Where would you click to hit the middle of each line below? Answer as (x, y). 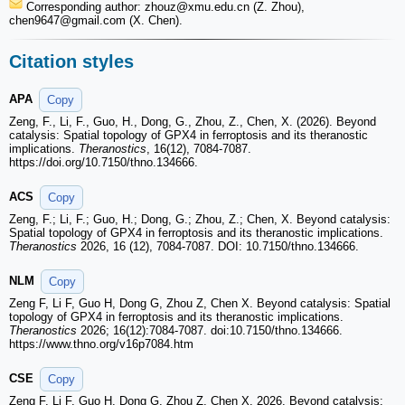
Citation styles (71, 62)
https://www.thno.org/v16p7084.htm (101, 344)
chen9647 (34, 21)
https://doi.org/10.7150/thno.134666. (104, 162)
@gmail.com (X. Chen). (121, 21)
